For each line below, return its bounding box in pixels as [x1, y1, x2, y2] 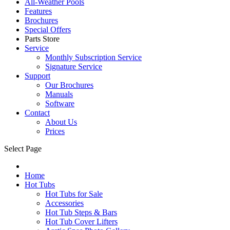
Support [25, 71, 50, 80]
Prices [45, 126, 65, 136]
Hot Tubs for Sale [45, 189, 103, 198]
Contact [25, 108, 50, 117]
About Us [45, 117, 77, 126]
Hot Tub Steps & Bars [45, 207, 117, 217]
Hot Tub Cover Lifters [45, 217, 118, 226]
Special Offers [25, 25, 71, 34]
